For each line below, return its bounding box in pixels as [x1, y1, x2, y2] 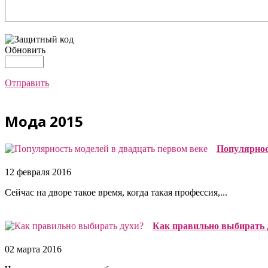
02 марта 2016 [5, 243, 62, 254]
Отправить [5, 78, 49, 88]
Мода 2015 [5, 111, 83, 131]
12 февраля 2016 [5, 167, 71, 178]
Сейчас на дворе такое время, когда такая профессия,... [5, 187, 227, 198]
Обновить [5, 45, 45, 55]
